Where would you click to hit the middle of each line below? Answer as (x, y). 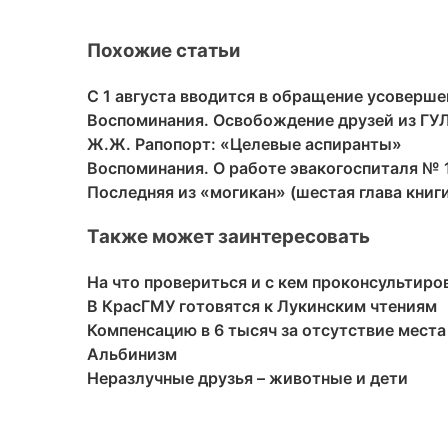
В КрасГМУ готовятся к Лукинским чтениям (262, 305)
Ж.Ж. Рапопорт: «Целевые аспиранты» (244, 144)
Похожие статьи (163, 51)
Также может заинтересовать (228, 236)
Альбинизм (132, 353)
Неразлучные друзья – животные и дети (247, 377)
